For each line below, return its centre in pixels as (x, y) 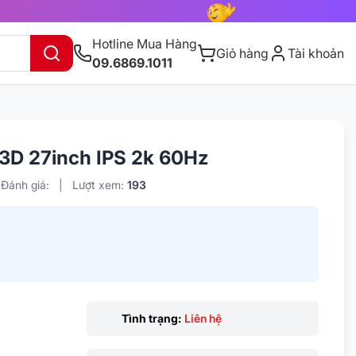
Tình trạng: (151, 319)
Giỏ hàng (242, 54)
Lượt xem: (100, 185)
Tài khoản (316, 54)
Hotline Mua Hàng (145, 44)
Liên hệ (203, 319)
